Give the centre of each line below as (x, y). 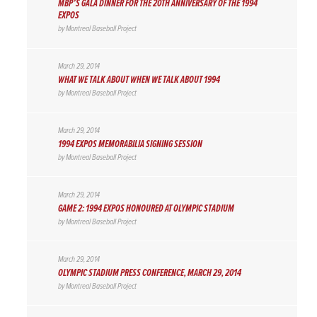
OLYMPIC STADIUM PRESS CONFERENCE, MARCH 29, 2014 (149, 273)
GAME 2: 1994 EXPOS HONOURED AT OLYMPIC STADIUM (146, 208)
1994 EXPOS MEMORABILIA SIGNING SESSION (130, 145)
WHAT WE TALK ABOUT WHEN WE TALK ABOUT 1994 (139, 80)
